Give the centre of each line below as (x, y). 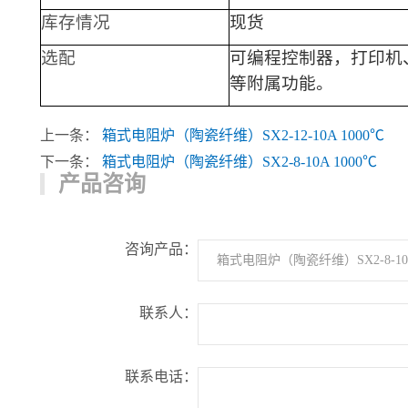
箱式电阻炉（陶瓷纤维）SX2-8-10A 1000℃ (240, 162)
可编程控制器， (290, 58)
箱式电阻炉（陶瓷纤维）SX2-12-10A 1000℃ (243, 135)
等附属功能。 (281, 83)
